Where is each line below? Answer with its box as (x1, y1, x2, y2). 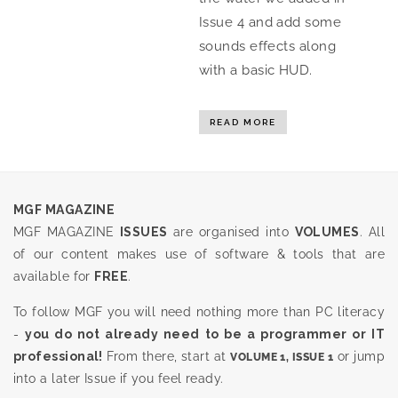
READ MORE (210, 116, 276, 127)
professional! (13, 348, 103, 363)
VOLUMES (294, 224, 360, 239)
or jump (333, 348, 385, 363)
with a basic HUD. (199, 62, 313, 78)
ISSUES (119, 224, 168, 239)
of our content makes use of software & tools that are (13, 246, 385, 261)
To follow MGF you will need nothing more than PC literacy (13, 304, 385, 319)
